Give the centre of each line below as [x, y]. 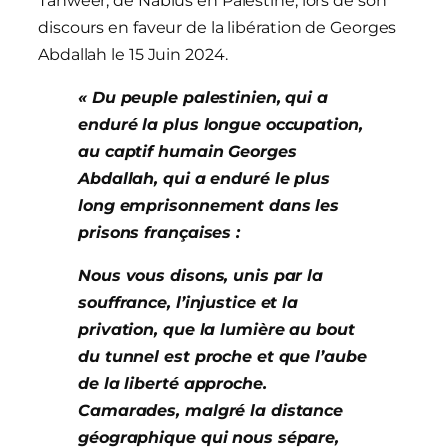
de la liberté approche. [172, 384]
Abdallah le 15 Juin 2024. [133, 55]
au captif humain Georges [187, 152]
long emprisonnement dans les [209, 206]
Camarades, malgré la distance [211, 411]
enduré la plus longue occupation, [220, 125]
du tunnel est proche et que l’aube [222, 357]
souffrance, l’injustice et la [188, 303]
